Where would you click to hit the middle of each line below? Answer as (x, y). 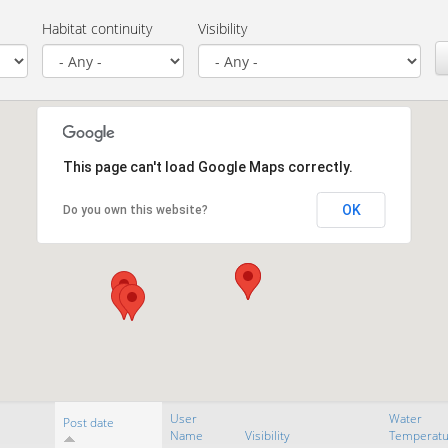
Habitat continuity (97, 28)
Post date (88, 422)
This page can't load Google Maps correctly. (207, 167)
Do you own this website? (135, 210)
